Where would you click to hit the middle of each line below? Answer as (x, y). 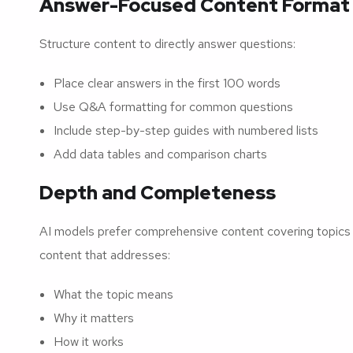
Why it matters (94, 318)
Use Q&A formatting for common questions (173, 106)
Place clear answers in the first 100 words (167, 83)
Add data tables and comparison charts (160, 154)
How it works (89, 341)
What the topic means (113, 294)
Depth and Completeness (158, 192)
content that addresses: (105, 255)
